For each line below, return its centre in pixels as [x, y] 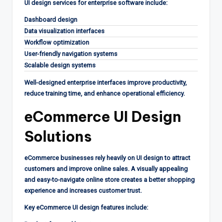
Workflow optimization [57, 42]
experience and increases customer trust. [83, 190]
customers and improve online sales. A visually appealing [106, 168]
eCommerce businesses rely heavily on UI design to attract [107, 158]
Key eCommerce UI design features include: [86, 207]
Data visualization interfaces [64, 31]
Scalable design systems [60, 65]
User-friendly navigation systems [71, 54]
